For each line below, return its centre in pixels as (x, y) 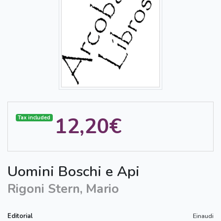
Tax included (34, 117)
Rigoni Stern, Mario (63, 189)
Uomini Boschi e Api (74, 172)
